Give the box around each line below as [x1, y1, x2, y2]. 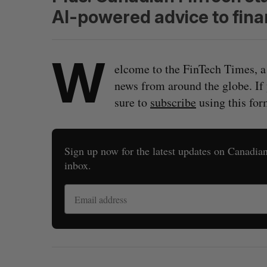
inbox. [64, 158, 91, 172]
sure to [114, 94, 150, 110]
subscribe [150, 94, 196, 110]
